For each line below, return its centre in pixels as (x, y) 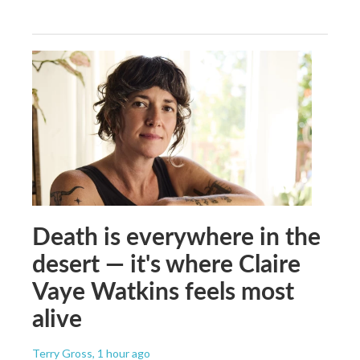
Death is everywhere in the (176, 236)
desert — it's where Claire (166, 263)
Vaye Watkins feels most (163, 290)
